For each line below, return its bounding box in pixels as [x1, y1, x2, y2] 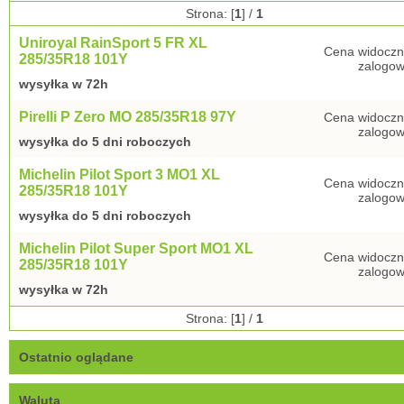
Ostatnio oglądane [19, 350, 133, 364]
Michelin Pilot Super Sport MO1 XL [19, 241, 253, 256]
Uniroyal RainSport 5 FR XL [19, 35, 207, 50]
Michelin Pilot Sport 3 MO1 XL [19, 167, 220, 182]
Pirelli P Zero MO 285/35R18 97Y [19, 109, 236, 124]
